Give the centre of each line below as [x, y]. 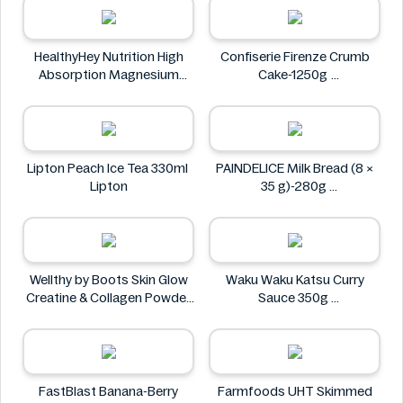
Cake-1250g [295, 75]
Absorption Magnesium [108, 75]
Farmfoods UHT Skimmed [295, 391]
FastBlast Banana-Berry [108, 391]
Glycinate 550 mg [108, 93]
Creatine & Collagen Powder [108, 298]
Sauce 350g [295, 298]
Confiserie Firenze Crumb [295, 57]
